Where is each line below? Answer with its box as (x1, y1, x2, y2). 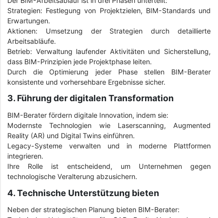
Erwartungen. (7, 16, 50, 25)
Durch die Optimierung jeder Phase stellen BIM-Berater (7, 67, 211, 76)
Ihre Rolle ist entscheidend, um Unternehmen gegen (7, 162, 211, 171)
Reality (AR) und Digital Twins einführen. (7, 131, 135, 140)
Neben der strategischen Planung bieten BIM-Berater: (7, 205, 180, 214)
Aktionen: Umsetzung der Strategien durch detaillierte (7, 26, 211, 35)
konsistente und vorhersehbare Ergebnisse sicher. (7, 77, 165, 86)
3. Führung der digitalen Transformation (7, 93, 174, 104)
